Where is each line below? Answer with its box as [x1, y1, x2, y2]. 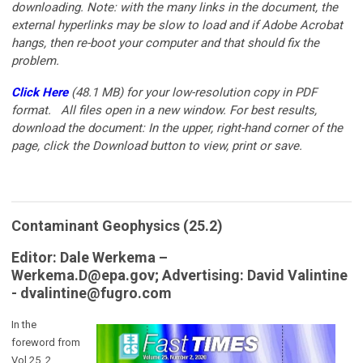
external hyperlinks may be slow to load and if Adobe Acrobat [11, 17, 343, 32]
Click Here [11, 84, 68, 100]
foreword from [11, 335, 80, 348]
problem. [11, 53, 59, 68]
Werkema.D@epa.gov [11, 266, 155, 284]
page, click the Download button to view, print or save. [11, 138, 302, 153]
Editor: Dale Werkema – [11, 248, 168, 266]
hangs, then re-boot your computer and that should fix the [11, 35, 319, 50]
